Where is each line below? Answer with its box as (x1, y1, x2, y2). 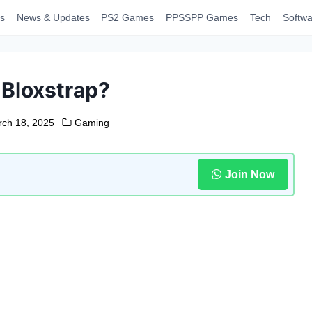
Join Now (224, 168, 274, 180)
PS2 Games (101, 12, 155, 23)
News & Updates (16, 12, 90, 23)
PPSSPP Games (166, 12, 239, 23)
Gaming (74, 117, 109, 128)
